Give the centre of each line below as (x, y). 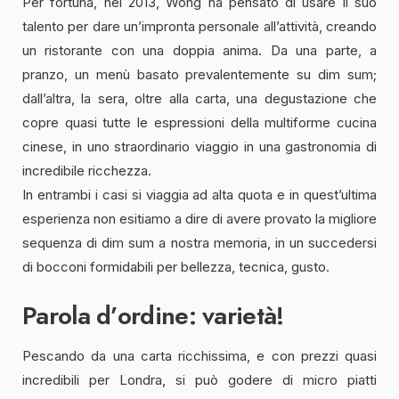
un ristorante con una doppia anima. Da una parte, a (199, 51)
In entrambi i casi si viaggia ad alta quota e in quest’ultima (199, 195)
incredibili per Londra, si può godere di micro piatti (199, 380)
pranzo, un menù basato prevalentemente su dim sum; (199, 75)
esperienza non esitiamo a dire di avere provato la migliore (199, 219)
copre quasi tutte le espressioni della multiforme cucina (199, 123)
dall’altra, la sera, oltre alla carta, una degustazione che (199, 99)
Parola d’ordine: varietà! (153, 316)
